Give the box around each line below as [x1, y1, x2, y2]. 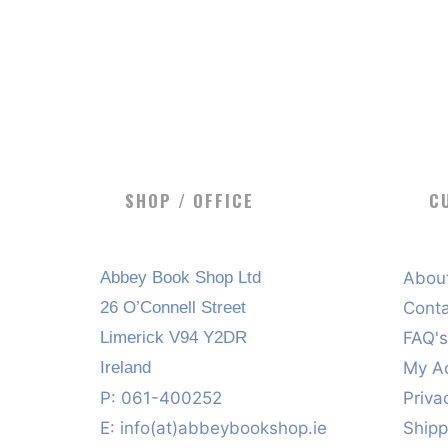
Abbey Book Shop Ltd [99, 268, 261, 288]
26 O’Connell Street [99, 298, 246, 318]
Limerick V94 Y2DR [99, 328, 247, 348]
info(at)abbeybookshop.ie [119, 418, 327, 439]
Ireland [99, 358, 151, 378]
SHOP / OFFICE [125, 187, 254, 213]
